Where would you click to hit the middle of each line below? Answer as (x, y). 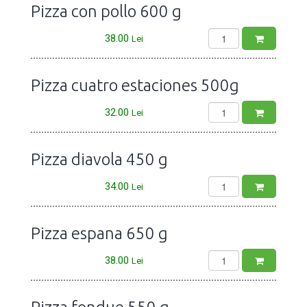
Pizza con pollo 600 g (106, 11)
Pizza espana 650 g (99, 233)
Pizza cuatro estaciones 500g (135, 85)
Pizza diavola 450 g (99, 159)
